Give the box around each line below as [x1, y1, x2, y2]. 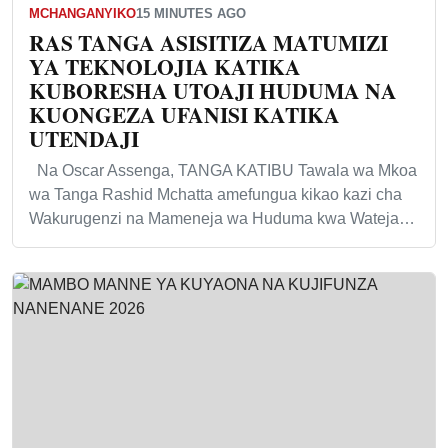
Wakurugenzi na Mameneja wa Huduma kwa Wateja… [29, 210, 415, 228]
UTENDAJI [29, 123, 139, 155]
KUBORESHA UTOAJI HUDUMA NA [29, 75, 397, 107]
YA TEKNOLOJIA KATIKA [29, 51, 301, 83]
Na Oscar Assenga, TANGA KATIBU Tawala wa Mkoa [29, 162, 417, 180]
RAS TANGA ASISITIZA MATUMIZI [29, 27, 388, 59]
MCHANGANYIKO [29, 6, 136, 22]
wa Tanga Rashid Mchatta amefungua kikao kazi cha [29, 186, 402, 204]
